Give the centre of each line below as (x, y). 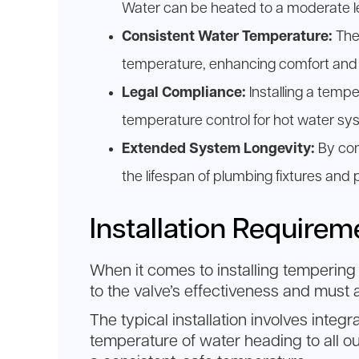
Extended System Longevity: (218, 149)
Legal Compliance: (184, 93)
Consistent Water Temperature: (227, 36)
